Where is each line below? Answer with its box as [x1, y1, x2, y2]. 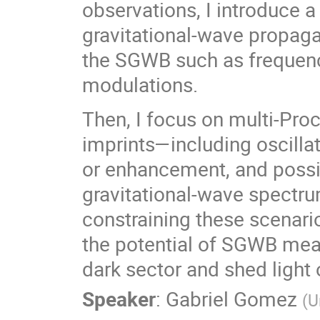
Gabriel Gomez [166, 285, 297, 313]
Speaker [82, 285, 156, 313]
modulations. [82, 70, 198, 98]
